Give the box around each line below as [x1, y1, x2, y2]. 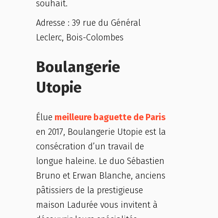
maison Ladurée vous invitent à [36, 200, 158, 210]
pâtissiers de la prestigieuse [36, 185, 143, 196]
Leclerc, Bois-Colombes [36, 32, 124, 43]
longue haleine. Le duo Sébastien [36, 156, 164, 166]
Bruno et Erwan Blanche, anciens [36, 170, 165, 181]
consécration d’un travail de [36, 141, 144, 152]
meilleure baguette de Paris [53, 112, 165, 123]
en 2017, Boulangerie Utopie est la [36, 127, 166, 137]
